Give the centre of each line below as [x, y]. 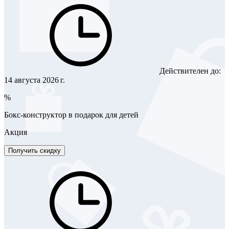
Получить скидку [35, 150]
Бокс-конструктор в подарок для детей [71, 114]
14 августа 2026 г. [35, 80]
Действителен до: [189, 71]
